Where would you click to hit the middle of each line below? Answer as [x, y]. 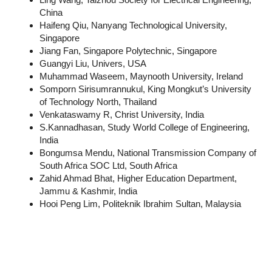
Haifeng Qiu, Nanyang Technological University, [133, 25]
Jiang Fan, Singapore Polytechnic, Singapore [128, 51]
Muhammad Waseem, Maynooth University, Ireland [141, 76]
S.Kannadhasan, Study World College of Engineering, [144, 127]
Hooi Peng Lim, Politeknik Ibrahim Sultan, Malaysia [140, 204]
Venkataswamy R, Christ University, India [122, 114]
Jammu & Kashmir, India [88, 191]
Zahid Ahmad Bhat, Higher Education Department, [138, 178]
